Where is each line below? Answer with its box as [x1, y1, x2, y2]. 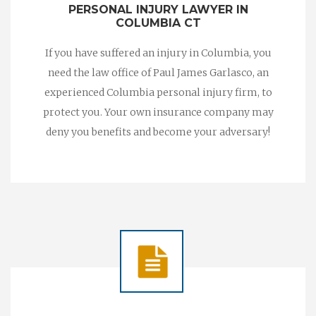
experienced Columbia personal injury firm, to [44, 85, 272, 99]
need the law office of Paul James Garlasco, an [47, 66, 269, 79]
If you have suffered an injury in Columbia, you [44, 46, 272, 59]
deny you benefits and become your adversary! [46, 125, 270, 138]
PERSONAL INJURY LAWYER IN [68, 2, 248, 16]
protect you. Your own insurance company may [42, 105, 274, 119]
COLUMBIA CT [115, 16, 201, 30]
